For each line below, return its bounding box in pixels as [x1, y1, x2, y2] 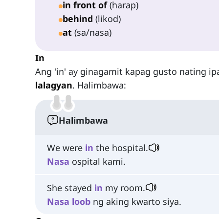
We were [47, 142, 85, 154]
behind [63, 13, 93, 25]
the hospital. [93, 142, 148, 154]
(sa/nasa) [72, 26, 111, 39]
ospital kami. [69, 155, 126, 168]
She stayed [47, 181, 94, 194]
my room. [103, 181, 145, 194]
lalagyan [35, 79, 72, 91]
